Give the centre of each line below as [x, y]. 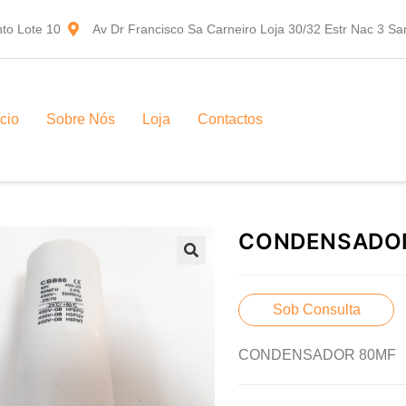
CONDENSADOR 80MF [318, 354]
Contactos [231, 120]
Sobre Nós [81, 120]
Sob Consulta [316, 309]
